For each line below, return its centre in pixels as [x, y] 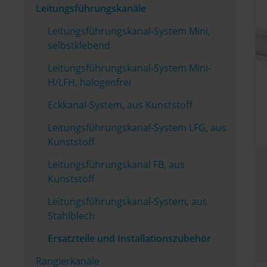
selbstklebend [79, 45]
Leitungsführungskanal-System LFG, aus [137, 128]
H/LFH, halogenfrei [89, 82]
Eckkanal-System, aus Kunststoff [120, 105]
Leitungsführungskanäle [91, 8]
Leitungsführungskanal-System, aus [128, 201]
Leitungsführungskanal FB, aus [116, 164]
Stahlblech [71, 216]
